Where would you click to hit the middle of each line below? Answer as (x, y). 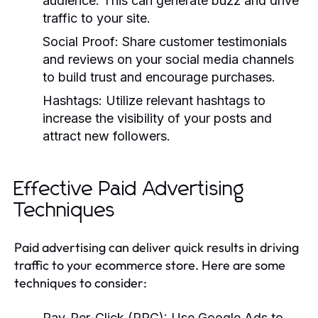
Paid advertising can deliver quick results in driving (157, 247)
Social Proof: (81, 41)
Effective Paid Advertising (130, 189)
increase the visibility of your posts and (157, 118)
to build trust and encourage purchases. (159, 77)
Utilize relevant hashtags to (184, 100)
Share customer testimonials (203, 41)
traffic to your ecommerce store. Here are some (150, 265)
